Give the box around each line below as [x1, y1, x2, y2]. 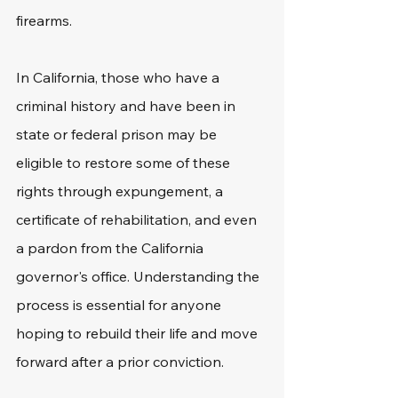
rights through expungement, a [16, 182, 227, 200]
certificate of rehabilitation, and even [16, 211, 260, 228]
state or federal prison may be [16, 125, 220, 143]
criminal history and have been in [16, 97, 239, 115]
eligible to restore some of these [16, 154, 234, 171]
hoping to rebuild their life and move [16, 324, 261, 342]
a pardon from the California [16, 239, 207, 257]
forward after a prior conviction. [16, 353, 227, 370]
